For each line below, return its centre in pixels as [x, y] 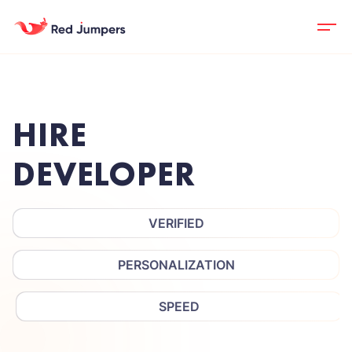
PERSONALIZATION [176, 265]
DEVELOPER [104, 174]
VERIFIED [176, 223]
